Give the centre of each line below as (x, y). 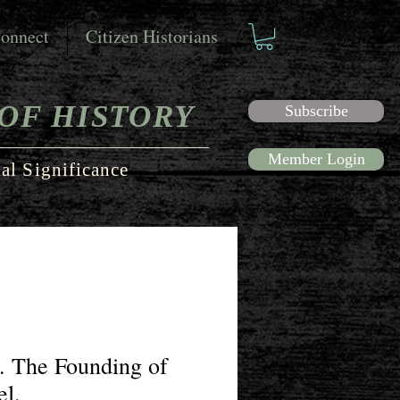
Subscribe (316, 111)
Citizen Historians (152, 36)
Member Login (316, 159)
